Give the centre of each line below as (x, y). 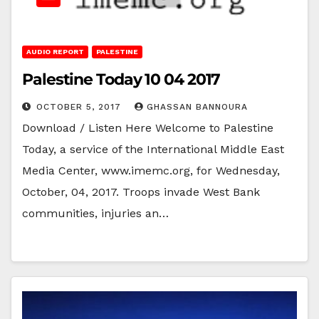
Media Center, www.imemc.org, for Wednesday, (151, 170)
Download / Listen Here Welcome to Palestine (148, 127)
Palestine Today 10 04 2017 (121, 79)
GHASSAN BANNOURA (197, 106)
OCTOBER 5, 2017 (80, 106)
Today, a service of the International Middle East (153, 149)
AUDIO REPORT (55, 51)
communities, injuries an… (95, 213)
